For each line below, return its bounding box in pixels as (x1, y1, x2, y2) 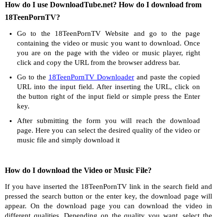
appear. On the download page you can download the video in (5, 202, 212, 210)
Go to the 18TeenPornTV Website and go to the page (17, 30, 200, 37)
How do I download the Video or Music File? (5, 166, 152, 174)
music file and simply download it (17, 136, 120, 144)
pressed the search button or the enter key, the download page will (5, 192, 212, 200)
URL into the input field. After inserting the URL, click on (17, 83, 200, 91)
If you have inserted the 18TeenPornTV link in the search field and (5, 183, 212, 190)
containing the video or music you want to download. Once (17, 39, 200, 47)
